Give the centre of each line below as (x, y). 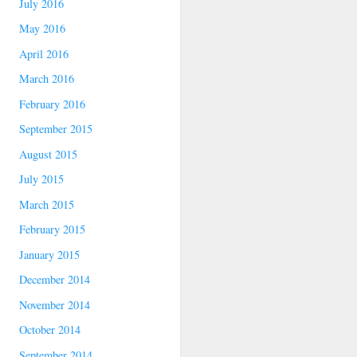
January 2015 (50, 254)
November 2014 (55, 304)
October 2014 (50, 330)
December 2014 (55, 280)
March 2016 (47, 79)
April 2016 (44, 53)
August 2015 (49, 154)
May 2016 (43, 29)
